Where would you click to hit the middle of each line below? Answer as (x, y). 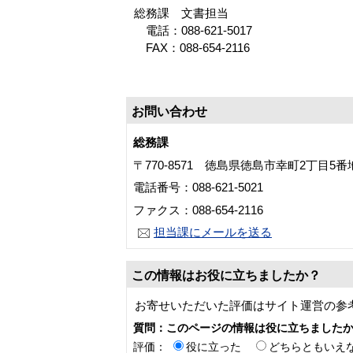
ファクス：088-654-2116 (198, 210)
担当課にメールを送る (213, 232)
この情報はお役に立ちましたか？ (226, 276)
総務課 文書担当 (181, 13)
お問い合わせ (169, 112)
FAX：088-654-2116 (192, 47)
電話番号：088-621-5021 (198, 188)
